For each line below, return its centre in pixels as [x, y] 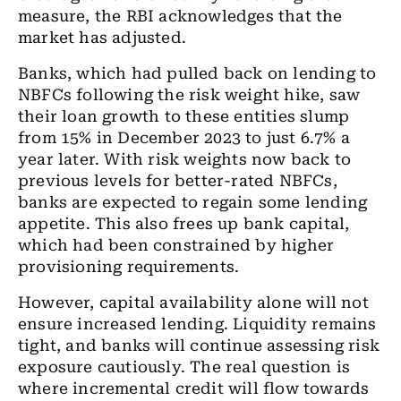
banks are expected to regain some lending [193, 202]
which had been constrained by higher [176, 245]
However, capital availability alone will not [193, 303]
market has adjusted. [102, 38]
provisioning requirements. [129, 267]
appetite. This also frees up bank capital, [184, 224]
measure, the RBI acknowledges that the [180, 16]
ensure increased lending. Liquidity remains [197, 324]
